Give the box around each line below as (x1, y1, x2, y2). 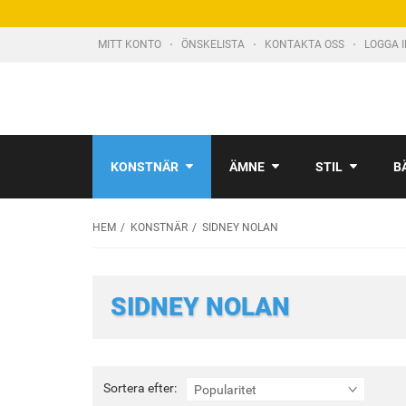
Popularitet (194, 382, 256, 397)
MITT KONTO (98, 38, 164, 51)
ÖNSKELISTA (181, 38, 247, 51)
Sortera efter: (103, 381, 177, 395)
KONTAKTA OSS (265, 38, 347, 51)
